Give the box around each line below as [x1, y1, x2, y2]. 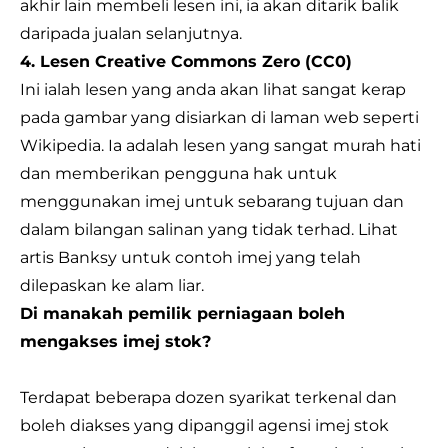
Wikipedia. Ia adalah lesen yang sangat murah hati [20, 136, 421, 155]
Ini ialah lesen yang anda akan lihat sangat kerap [20, 80, 406, 99]
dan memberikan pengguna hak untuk [20, 164, 337, 183]
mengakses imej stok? [20, 332, 211, 351]
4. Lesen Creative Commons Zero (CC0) [20, 52, 352, 71]
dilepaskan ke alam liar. [20, 276, 204, 295]
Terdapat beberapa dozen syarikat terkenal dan [20, 388, 397, 407]
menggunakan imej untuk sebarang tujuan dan [20, 192, 404, 211]
